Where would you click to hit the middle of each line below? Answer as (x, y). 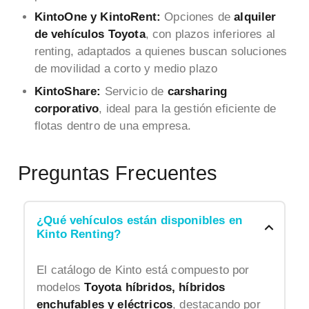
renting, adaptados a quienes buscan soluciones (161, 52)
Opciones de (198, 17)
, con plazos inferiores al (210, 34)
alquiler (255, 17)
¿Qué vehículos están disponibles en (139, 221)
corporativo (67, 108)
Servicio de (134, 91)
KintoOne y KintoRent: (98, 17)
